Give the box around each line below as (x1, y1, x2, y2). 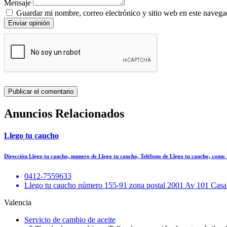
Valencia (4, 198, 31, 207)
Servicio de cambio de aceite (24, 215, 116, 224)
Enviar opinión (8, 19, 50, 27)
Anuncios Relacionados (4, 106, 124, 120)
